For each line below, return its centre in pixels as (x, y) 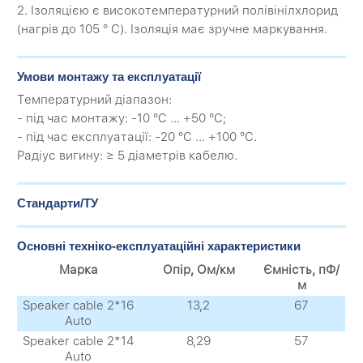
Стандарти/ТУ (58, 203)
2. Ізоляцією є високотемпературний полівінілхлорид (178, 11)
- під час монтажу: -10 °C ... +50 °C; (122, 119)
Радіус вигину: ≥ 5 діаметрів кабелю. (128, 156)
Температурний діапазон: (95, 100)
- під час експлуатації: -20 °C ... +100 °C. (137, 137)
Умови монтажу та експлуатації (109, 76)
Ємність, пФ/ (302, 270)
